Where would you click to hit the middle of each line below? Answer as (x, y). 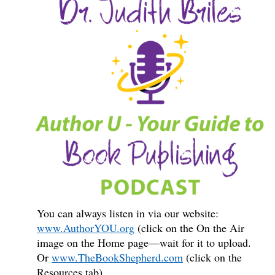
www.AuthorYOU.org (86, 227)
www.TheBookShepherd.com (117, 257)
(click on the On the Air (189, 227)
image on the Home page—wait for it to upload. (144, 242)
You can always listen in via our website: (128, 213)
